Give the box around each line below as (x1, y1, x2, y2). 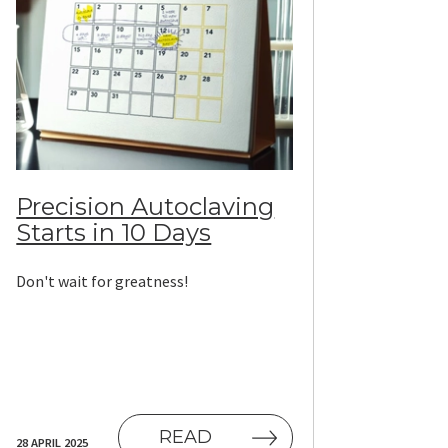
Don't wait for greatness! (16, 271, 189, 292)
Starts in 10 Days (16, 218, 212, 248)
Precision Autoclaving (16, 192, 275, 222)
